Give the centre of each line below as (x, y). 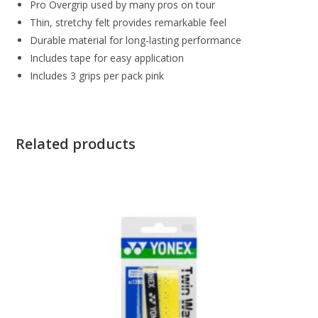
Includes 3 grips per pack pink (97, 75)
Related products (76, 143)
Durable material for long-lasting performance (136, 40)
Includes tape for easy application (107, 57)
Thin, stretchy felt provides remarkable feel (128, 22)
